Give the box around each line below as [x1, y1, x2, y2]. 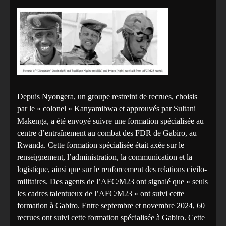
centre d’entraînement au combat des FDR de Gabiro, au [17, 129, 197, 138]
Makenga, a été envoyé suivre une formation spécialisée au [17, 117, 204, 126]
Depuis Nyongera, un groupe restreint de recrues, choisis [17, 92, 197, 101]
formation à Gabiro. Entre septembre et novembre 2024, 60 [17, 201, 205, 210]
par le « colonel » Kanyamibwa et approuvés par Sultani [17, 104, 196, 114]
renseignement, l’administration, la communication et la [17, 153, 192, 162]
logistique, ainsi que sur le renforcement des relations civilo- [17, 165, 207, 174]
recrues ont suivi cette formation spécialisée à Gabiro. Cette [17, 213, 205, 222]
